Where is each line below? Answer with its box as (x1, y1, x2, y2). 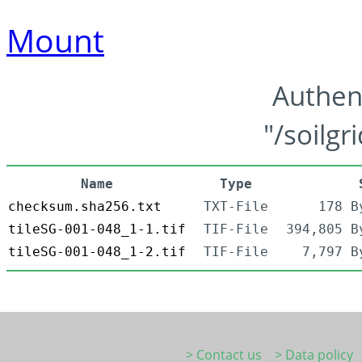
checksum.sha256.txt (8, 199, 162, 215)
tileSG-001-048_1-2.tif (8, 244, 186, 260)
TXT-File (204, 199, 268, 215)
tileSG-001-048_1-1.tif (8, 221, 186, 238)
